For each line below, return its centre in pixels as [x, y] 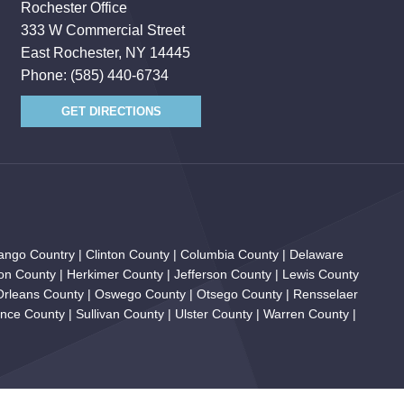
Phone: [46, 75]
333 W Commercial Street [103, 30]
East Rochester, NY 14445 [106, 53]
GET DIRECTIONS [111, 111]
